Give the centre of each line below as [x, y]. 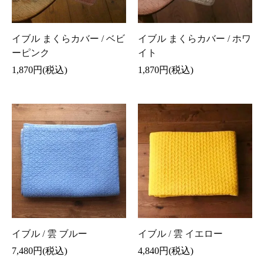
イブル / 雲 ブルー [50, 233]
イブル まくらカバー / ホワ [194, 39]
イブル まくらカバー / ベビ [69, 39]
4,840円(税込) [166, 250]
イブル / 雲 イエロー [180, 233]
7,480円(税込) [40, 250]
